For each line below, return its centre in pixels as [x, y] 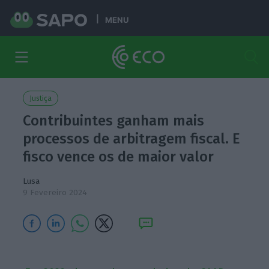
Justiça [41, 98]
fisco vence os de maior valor [119, 157]
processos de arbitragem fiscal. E [132, 139]
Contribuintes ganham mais [114, 121]
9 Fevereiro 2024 [55, 192]
